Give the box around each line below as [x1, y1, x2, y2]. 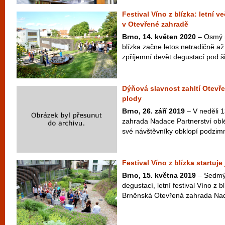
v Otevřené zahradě [122, 20, 188, 28]
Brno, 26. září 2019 [122, 107, 185, 115]
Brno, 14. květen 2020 [122, 33, 196, 41]
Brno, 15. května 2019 [122, 171, 196, 179]
